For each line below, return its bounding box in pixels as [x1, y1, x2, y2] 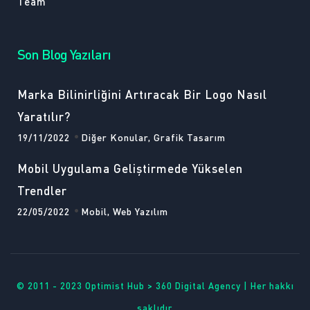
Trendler [17, 183, 67, 198]
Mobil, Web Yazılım [81, 205, 168, 217]
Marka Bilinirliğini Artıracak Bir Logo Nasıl [17, 86, 267, 102]
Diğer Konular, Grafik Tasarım [81, 131, 226, 143]
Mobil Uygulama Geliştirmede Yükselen [17, 161, 243, 176]
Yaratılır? [17, 109, 71, 124]
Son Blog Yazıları [17, 45, 111, 63]
